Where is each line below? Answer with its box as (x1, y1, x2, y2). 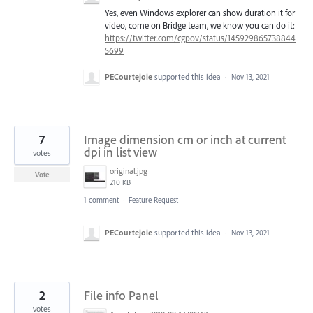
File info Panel (84, 286, 159, 303)
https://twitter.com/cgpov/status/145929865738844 (105, 32, 296, 44)
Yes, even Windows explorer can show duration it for (105, 7, 295, 19)
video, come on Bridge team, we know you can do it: (105, 20, 295, 31)
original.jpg (110, 165, 147, 176)
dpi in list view (84, 143, 157, 160)
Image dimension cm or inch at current (84, 131, 286, 147)
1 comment (84, 194, 119, 205)
